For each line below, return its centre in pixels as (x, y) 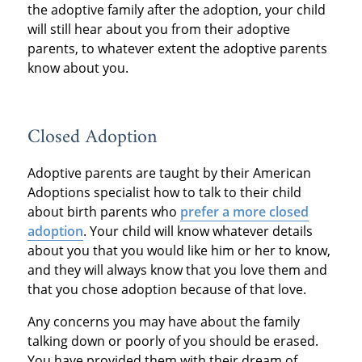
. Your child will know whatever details (198, 232)
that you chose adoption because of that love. (166, 290)
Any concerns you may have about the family (163, 322)
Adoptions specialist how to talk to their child (164, 193)
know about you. (82, 68)
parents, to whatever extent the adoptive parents (177, 49)
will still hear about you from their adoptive (158, 29)
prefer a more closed (244, 212)
